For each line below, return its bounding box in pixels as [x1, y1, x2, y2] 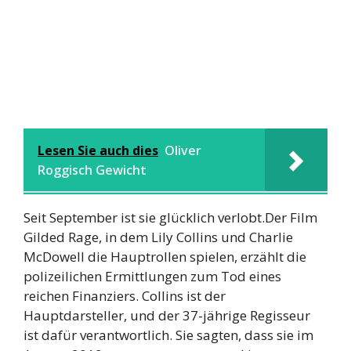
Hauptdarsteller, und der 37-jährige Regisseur [24, 306, 310, 324]
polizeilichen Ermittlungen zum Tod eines [24, 266, 281, 285]
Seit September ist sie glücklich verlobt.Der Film [24, 208, 317, 226]
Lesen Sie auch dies [38, 141, 158, 159]
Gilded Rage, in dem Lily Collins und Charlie [24, 227, 293, 246]
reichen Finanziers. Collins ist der [24, 286, 226, 305]
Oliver [165, 141, 201, 159]
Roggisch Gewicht [38, 161, 147, 179]
